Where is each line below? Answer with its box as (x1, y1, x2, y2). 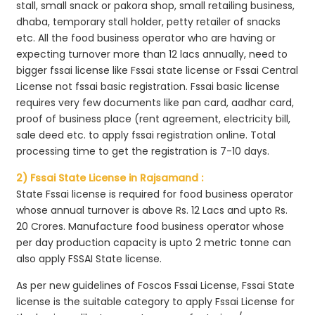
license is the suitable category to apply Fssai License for (16, 294, 295, 309)
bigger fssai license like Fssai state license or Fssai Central (16, 63, 299, 77)
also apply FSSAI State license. (16, 251, 162, 266)
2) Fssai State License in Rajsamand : (16, 170, 204, 185)
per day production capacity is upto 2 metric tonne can (16, 235, 292, 250)
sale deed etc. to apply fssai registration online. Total (16, 127, 276, 142)
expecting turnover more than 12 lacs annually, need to (16, 46, 288, 61)
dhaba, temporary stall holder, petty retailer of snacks (16, 14, 281, 29)
